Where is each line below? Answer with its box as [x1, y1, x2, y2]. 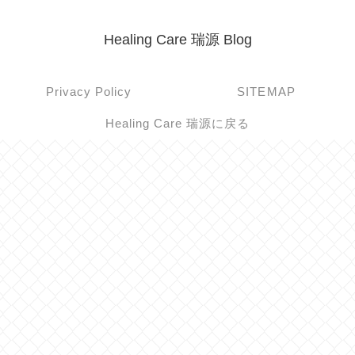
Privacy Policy [45, 85, 132, 99]
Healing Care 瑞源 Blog [103, 32, 252, 48]
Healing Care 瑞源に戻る [105, 116, 250, 131]
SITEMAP [237, 85, 296, 99]
